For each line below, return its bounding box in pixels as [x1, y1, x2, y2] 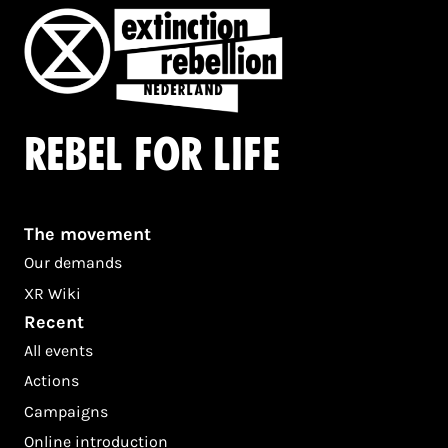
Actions [24, 371, 79, 391]
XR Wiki [24, 283, 81, 303]
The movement [24, 223, 151, 246]
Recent [24, 310, 84, 333]
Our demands [24, 253, 122, 273]
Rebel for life [24, 128, 280, 182]
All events [24, 340, 93, 360]
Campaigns [24, 401, 108, 421]
